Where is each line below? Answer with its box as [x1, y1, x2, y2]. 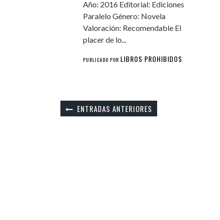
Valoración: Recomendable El [83, 23, 182, 32]
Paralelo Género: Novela [83, 11, 166, 21]
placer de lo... [83, 34, 127, 44]
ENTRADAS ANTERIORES [77, 103, 152, 114]
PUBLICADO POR [83, 55, 121, 63]
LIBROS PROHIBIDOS [120, 53, 183, 64]
